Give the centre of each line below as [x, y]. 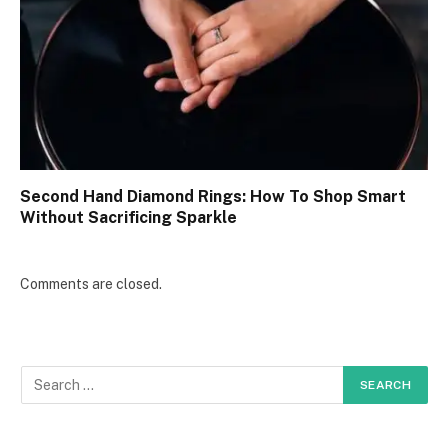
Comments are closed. [91, 283]
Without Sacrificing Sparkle [128, 217]
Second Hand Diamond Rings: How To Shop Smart [213, 196]
